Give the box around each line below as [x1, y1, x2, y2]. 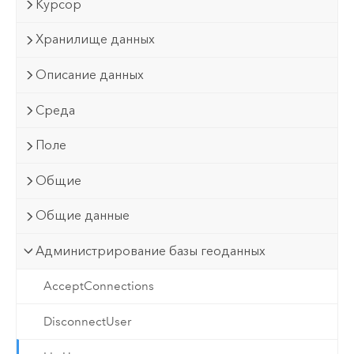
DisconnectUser [43, 314, 131, 329]
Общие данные [36, 208, 130, 224]
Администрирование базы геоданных [36, 243, 266, 258]
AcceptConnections [43, 279, 154, 294]
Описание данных [36, 67, 145, 83]
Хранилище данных [36, 32, 156, 47]
